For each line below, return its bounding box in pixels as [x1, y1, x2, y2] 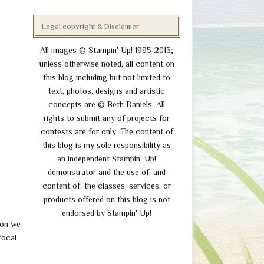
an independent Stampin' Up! [57, 154, 156, 163]
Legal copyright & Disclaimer [41, 22, 139, 31]
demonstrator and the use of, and [48, 167, 166, 177]
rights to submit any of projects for [44, 113, 170, 123]
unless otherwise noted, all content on [39, 59, 174, 68]
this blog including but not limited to [43, 72, 170, 82]
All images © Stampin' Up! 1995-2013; [40, 45, 173, 55]
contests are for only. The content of [40, 127, 173, 136]
